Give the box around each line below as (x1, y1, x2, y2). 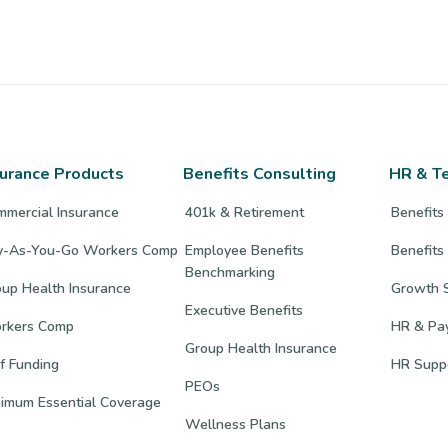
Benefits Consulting (182, 162, 336, 185)
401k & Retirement (184, 202, 304, 222)
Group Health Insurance (184, 338, 337, 358)
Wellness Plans (184, 414, 286, 434)
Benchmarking (184, 262, 275, 282)
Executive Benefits (184, 300, 303, 320)
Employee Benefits (184, 240, 304, 260)
